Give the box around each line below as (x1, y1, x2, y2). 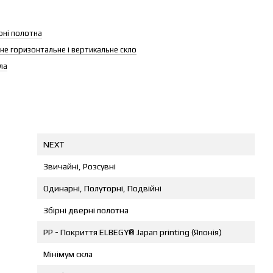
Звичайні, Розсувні (43, 161, 116, 171)
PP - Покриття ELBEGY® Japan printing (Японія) (43, 227, 222, 237)
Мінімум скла (43, 249, 93, 259)
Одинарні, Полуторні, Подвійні (43, 183, 161, 193)
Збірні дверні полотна (43, 205, 129, 215)
